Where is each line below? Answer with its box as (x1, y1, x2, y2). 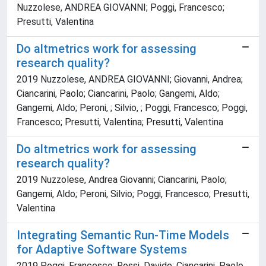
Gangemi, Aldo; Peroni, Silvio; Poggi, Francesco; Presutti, (17, 188, 249, 200)
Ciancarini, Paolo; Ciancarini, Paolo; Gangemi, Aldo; (17, 88, 220, 100)
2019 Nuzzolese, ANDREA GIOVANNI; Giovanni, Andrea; (17, 74, 243, 85)
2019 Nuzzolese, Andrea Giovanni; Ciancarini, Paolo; (17, 174, 227, 186)
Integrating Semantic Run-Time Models (17, 228, 229, 243)
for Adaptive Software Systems (17, 242, 187, 257)
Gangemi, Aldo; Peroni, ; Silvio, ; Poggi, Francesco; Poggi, (17, 102, 248, 114)
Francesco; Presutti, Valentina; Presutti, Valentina (17, 116, 223, 128)
